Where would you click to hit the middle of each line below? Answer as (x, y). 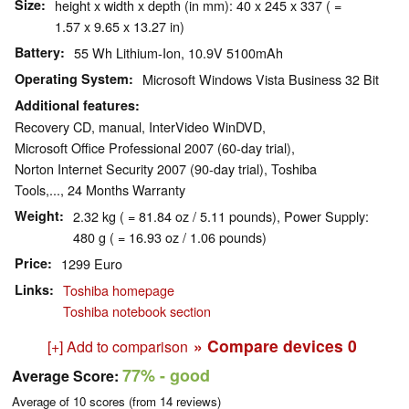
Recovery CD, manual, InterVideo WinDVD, (140, 127)
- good (183, 376)
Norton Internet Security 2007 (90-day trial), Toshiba (166, 169)
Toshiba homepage (119, 290)
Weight (37, 216)
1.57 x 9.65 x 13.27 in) (120, 26)
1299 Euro (92, 264)
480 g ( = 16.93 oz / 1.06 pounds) (170, 237)
